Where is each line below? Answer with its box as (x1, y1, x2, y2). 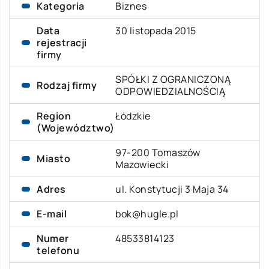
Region (37, 109, 71, 122)
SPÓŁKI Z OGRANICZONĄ (115, 73, 231, 86)
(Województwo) (37, 121, 115, 134)
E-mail (37, 207, 67, 220)
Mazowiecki (115, 158, 169, 171)
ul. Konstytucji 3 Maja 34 (115, 183, 229, 196)
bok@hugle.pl (115, 207, 179, 220)
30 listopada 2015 (115, 24, 196, 37)
